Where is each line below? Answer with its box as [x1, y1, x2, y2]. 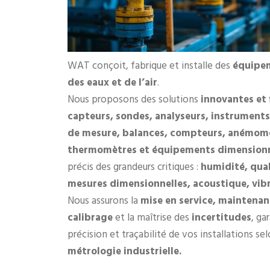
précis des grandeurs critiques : [67, 159, 201, 176]
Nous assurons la [67, 193, 140, 210]
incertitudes [192, 210, 251, 227]
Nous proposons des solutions [67, 92, 201, 108]
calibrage [67, 210, 113, 227]
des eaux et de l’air [67, 75, 157, 92]
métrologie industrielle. [67, 243, 181, 260]
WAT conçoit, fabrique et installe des [67, 58, 233, 75]
